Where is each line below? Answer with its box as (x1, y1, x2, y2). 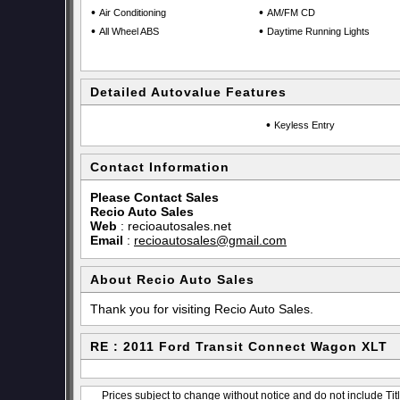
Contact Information (90, 160, 229, 174)
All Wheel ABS (99, 26, 159, 37)
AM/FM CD (267, 7, 315, 18)
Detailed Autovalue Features (90, 85, 287, 99)
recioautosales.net (128, 219, 231, 233)
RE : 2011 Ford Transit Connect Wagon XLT (90, 339, 387, 354)
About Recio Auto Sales (90, 272, 254, 287)
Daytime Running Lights (267, 26, 370, 37)
